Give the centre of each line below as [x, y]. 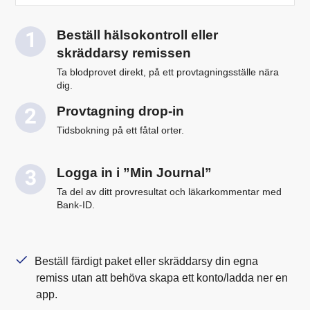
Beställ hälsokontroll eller [138, 35]
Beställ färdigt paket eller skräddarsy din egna [147, 261]
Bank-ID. [76, 205]
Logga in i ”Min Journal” [135, 172]
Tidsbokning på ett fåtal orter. [121, 130]
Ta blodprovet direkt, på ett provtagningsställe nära [168, 72]
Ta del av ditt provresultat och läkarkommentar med [170, 192]
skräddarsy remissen [124, 53]
